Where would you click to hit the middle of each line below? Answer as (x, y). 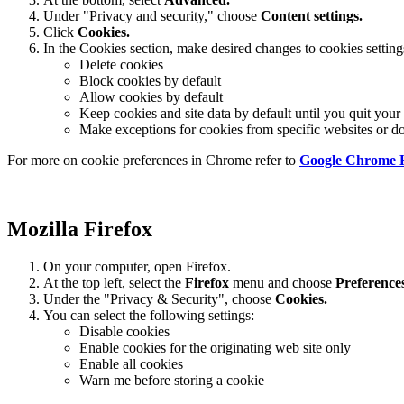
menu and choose (282, 283)
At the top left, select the (114, 283)
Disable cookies (124, 332)
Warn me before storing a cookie (172, 381)
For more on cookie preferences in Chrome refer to (153, 160)
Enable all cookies (131, 364)
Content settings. (312, 15)
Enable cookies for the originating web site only (215, 348)
